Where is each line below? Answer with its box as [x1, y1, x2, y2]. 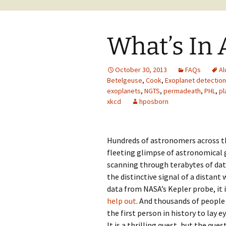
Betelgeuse [107, 76, 142, 85]
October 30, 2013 [115, 65, 167, 74]
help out [107, 196, 136, 206]
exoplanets [107, 86, 141, 95]
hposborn [139, 97, 168, 106]
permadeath [163, 86, 201, 95]
